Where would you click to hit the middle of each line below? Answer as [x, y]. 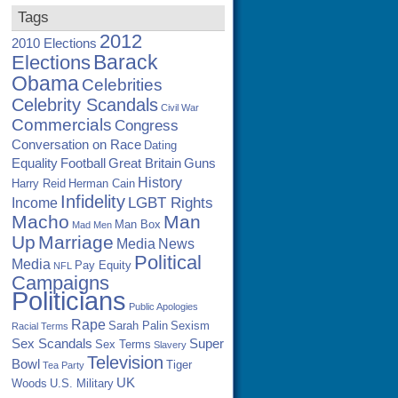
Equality [35, 163]
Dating [160, 145]
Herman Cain [102, 183]
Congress [147, 125]
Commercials [62, 125]
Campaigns [60, 283]
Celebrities [122, 85]
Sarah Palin [138, 326]
